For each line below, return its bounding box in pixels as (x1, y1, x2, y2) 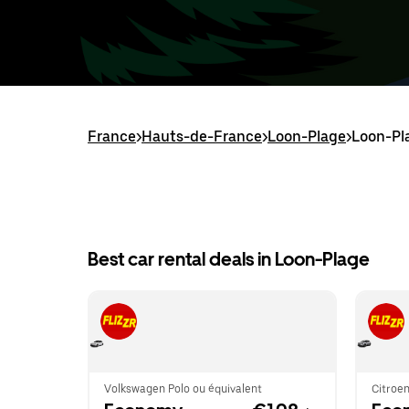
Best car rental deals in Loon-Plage (88, 248, 370, 270)
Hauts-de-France (142, 128, 262, 145)
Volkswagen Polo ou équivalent (104, 383, 262, 395)
